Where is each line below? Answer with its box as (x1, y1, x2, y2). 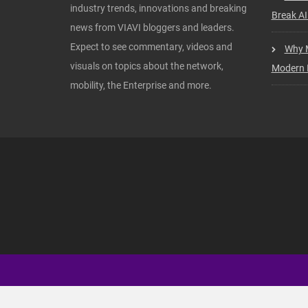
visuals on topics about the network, (70, 60, 223, 71)
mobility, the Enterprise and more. (70, 80, 212, 91)
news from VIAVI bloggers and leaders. (70, 22, 234, 33)
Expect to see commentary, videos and (70, 41, 232, 52)
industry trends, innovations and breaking (70, 3, 247, 14)
